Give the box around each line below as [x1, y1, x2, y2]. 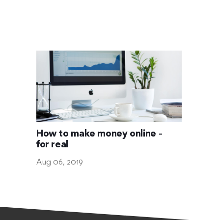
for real [36, 140, 68, 150]
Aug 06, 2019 [36, 159, 83, 166]
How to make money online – [36, 130, 163, 139]
